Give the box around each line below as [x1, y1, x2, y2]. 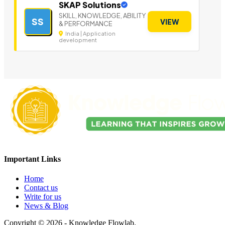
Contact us [24, 183, 58, 192]
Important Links [4, 154, 61, 163]
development [59, 37, 97, 44]
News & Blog [24, 201, 68, 210]
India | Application [64, 30, 116, 37]
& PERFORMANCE [59, 20, 113, 28]
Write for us [24, 192, 61, 201]
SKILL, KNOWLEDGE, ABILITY [59, 12, 146, 20]
